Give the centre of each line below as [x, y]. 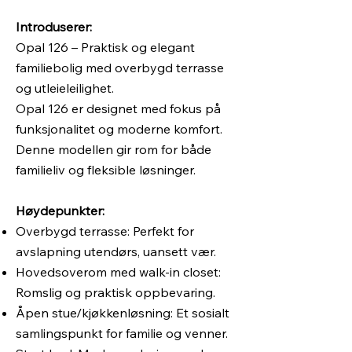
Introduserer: [54, 27]
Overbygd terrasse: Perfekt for [105, 231]
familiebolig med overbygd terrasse [120, 68]
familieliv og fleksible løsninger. [106, 170]
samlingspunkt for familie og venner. [122, 333]
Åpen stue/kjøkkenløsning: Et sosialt [123, 313]
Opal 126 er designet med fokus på [118, 108]
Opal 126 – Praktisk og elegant [105, 47]
